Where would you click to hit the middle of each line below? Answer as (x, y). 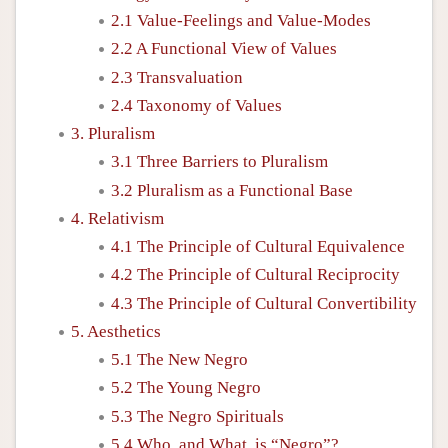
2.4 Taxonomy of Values (196, 105)
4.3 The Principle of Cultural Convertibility (264, 303)
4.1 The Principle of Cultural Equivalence (258, 246)
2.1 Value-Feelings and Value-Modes (241, 20)
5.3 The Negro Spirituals (197, 416)
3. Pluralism (113, 133)
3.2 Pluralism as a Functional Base (232, 190)
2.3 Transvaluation (177, 77)
